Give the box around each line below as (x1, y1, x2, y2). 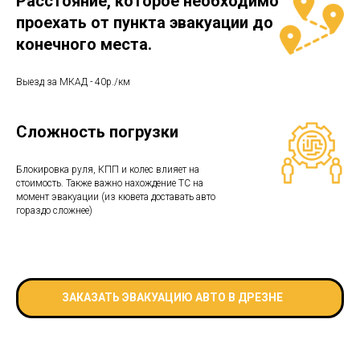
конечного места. (16, 34, 152, 54)
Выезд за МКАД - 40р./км (16, 76, 130, 88)
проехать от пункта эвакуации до (16, 12, 273, 32)
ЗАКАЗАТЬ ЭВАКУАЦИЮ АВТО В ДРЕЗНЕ (61, 291, 283, 305)
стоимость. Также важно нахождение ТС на (16, 177, 203, 189)
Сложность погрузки (16, 121, 178, 141)
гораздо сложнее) (16, 204, 92, 216)
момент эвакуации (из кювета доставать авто (16, 190, 215, 202)
